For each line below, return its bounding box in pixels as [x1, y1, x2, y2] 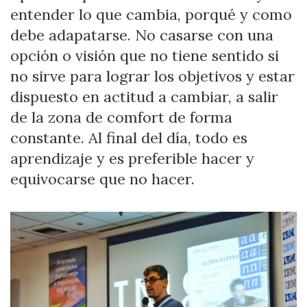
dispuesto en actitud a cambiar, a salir [10, 87, 278, 107]
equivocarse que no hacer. [10, 169, 195, 189]
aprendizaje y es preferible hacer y [10, 149, 254, 169]
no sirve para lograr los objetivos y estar [10, 66, 295, 86]
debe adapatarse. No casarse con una [10, 25, 273, 45]
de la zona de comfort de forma [10, 108, 232, 127]
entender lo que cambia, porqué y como [10, 5, 292, 25]
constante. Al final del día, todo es [10, 128, 247, 148]
